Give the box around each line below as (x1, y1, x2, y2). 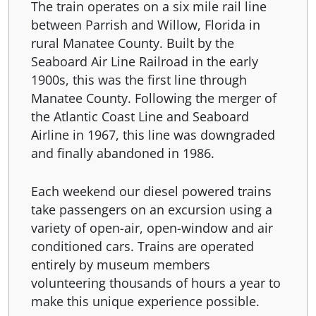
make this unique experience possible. (30, 292, 260, 310)
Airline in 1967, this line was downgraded (30, 126, 275, 143)
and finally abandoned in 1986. (30, 144, 214, 162)
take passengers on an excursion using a (30, 200, 272, 218)
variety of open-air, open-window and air (30, 219, 273, 236)
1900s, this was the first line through (30, 71, 247, 88)
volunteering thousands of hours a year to (30, 274, 281, 291)
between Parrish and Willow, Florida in (30, 16, 260, 33)
